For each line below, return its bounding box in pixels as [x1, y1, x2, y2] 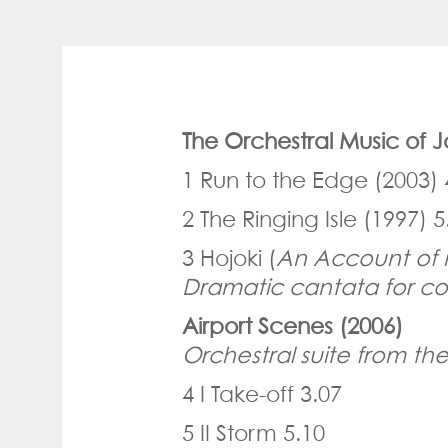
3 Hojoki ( [182, 244, 276, 271]
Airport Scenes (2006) [182, 312, 409, 339]
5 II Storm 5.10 [182, 419, 325, 446]
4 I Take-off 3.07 [182, 380, 342, 407]
